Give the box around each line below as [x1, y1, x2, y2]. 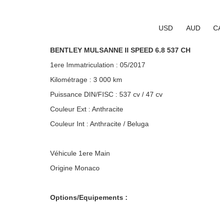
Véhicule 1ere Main [50, 149, 110, 157]
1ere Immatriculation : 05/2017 [50, 61, 145, 69]
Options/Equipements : [50, 193, 128, 201]
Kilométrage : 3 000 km [50, 76, 122, 83]
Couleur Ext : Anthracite [50, 105, 123, 113]
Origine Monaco [50, 164, 100, 172]
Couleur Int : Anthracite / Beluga [50, 120, 149, 128]
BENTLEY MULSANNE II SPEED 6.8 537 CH [50, 46, 191, 54]
